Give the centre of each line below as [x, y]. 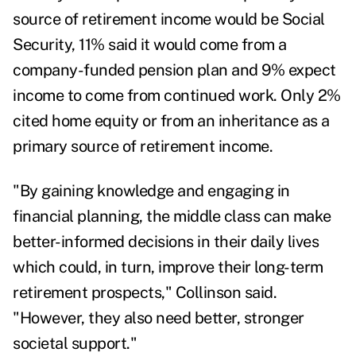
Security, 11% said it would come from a [150, 45]
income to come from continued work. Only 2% [177, 96]
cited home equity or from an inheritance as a [171, 121]
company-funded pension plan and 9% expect [174, 70]
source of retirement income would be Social [169, 19]
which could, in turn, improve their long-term [168, 267]
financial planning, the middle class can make [172, 217]
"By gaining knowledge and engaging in [151, 191]
